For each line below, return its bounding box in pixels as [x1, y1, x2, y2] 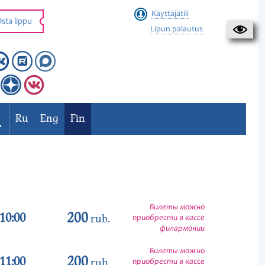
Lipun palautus [150, 25, 203, 34]
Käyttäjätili [151, 10, 189, 18]
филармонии [160, 225, 205, 233]
